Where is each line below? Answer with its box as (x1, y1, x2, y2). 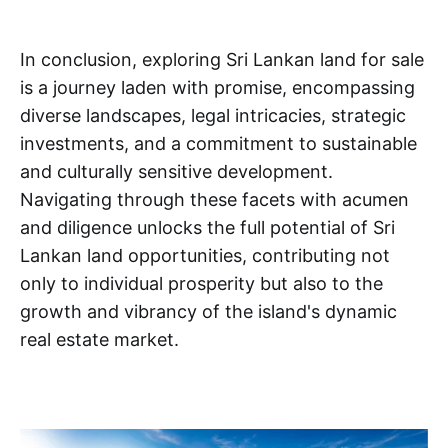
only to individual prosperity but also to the (20, 273, 383, 294)
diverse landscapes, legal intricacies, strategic (20, 105, 406, 126)
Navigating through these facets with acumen (20, 189, 409, 210)
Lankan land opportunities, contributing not (20, 245, 390, 266)
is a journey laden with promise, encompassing (20, 77, 415, 98)
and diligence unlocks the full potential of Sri (20, 217, 395, 238)
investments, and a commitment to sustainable (20, 133, 417, 154)
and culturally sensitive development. (20, 161, 333, 182)
